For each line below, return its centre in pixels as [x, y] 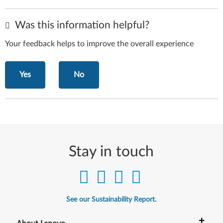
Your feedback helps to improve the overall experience [99, 44]
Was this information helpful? [81, 25]
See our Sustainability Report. [111, 199]
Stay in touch [111, 152]
